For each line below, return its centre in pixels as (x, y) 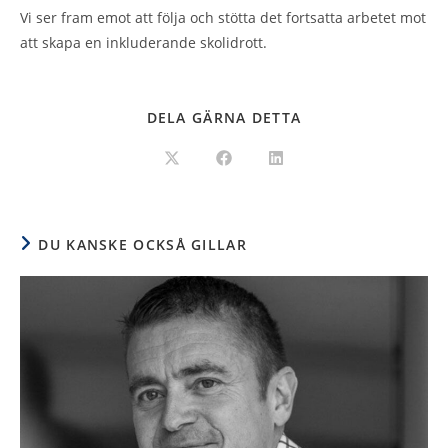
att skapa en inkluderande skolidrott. (143, 42)
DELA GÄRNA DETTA (224, 117)
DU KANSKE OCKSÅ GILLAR (142, 244)
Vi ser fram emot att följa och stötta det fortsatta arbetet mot (223, 17)
